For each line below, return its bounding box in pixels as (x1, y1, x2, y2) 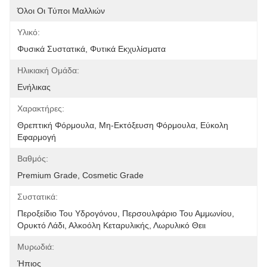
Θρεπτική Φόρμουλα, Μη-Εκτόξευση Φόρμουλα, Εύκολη (17, 120, 228, 130)
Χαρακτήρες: (17, 104, 64, 113)
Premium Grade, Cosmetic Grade (17, 170, 144, 180)
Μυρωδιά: (17, 242, 54, 252)
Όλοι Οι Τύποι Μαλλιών (17, 6, 105, 15)
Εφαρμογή (17, 132, 56, 142)
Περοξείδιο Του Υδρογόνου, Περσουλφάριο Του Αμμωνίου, (17, 209, 234, 218)
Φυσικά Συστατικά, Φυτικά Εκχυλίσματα (17, 44, 166, 54)
